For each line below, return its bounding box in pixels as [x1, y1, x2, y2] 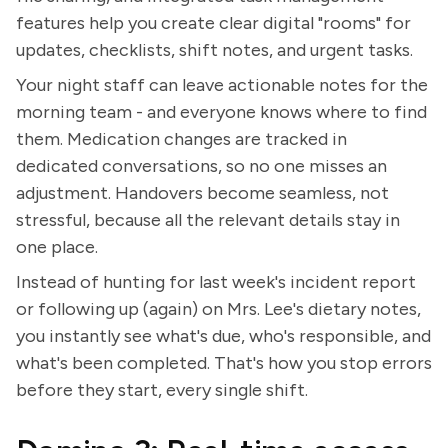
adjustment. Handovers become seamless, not [16, 182, 389, 204]
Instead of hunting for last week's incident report [16, 271, 416, 293]
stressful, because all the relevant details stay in [16, 209, 400, 231]
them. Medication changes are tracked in [16, 128, 347, 150]
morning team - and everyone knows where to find [16, 101, 427, 123]
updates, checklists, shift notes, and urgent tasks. [16, 39, 413, 61]
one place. [16, 236, 98, 258]
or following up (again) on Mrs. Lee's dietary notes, [16, 298, 421, 320]
